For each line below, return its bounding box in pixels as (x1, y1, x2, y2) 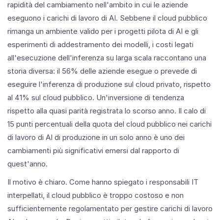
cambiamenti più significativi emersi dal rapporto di (7, 145, 179, 155)
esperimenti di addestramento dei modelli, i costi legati (7, 39, 193, 49)
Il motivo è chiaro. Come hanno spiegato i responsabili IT (7, 177, 198, 187)
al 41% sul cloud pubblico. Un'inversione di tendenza (7, 92, 184, 102)
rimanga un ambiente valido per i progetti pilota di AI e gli (7, 26, 198, 36)
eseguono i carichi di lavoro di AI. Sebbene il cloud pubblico (7, 13, 207, 23)
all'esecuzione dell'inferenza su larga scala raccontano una (7, 53, 206, 62)
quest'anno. (7, 159, 48, 168)
